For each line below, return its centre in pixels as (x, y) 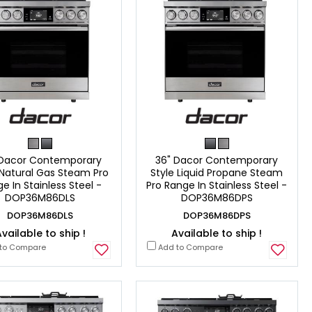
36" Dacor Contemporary (217, 160)
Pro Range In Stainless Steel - (217, 185)
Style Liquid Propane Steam (217, 172)
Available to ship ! (217, 233)
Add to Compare (189, 247)
